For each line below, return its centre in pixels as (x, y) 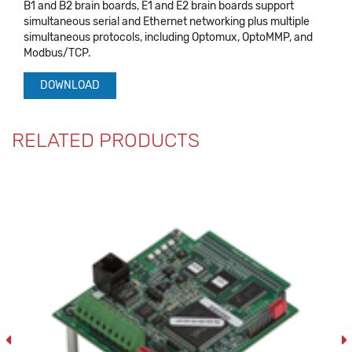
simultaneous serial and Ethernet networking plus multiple (167, 22)
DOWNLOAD (70, 85)
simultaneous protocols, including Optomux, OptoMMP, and (168, 37)
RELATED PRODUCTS (106, 140)
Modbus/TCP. (57, 53)
